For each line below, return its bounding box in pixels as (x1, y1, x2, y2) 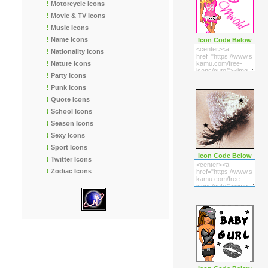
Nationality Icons (49, 48, 104, 55)
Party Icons (49, 72, 86, 79)
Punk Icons (49, 84, 86, 91)
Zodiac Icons (49, 167, 92, 175)
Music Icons (49, 24, 89, 31)
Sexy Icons (49, 132, 85, 139)
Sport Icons (49, 144, 87, 151)
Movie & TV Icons (49, 12, 105, 19)
